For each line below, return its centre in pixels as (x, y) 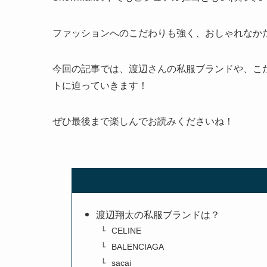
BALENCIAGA (137, 247)
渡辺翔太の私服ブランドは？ (158, 215)
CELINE (126, 231)
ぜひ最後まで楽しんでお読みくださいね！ (143, 122)
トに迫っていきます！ (100, 86)
